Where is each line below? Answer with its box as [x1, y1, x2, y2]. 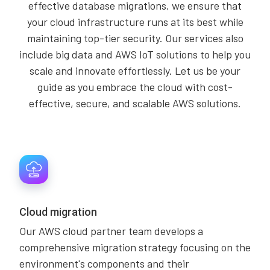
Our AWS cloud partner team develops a [19, 224, 203, 237]
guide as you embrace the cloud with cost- [37, 80, 233, 93]
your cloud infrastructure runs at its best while [27, 15, 243, 28]
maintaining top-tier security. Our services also [27, 31, 243, 45]
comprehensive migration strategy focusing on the [19, 240, 251, 254]
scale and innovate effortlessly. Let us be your [30, 64, 240, 77]
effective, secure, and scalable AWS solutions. [29, 96, 241, 110]
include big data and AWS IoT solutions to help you [19, 48, 251, 61]
